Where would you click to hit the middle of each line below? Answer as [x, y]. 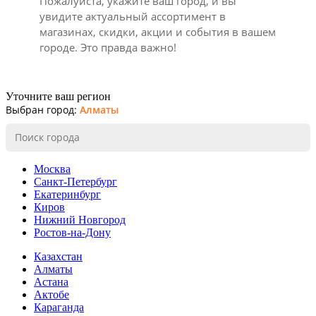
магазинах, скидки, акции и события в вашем [158, 31]
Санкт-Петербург [75, 181]
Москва [52, 169]
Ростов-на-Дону [72, 232]
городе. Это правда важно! [108, 47]
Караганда [59, 307]
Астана [51, 281]
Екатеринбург [67, 194]
